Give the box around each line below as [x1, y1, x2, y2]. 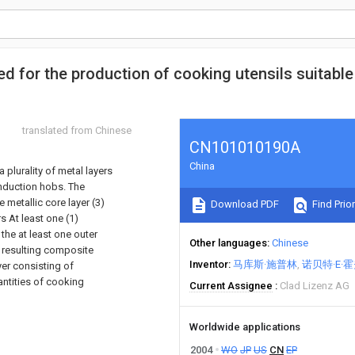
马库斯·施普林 [233, 258, 297, 270]
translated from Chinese [22, 124, 132, 136]
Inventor [189, 258, 228, 270]
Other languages [189, 237, 267, 249]
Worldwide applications [189, 321, 300, 333]
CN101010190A [189, 138, 300, 157]
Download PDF [208, 198, 279, 211]
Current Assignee [189, 280, 273, 292]
